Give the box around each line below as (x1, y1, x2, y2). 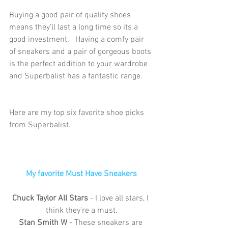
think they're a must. (45, 205, 118, 216)
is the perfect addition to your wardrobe (9, 59, 150, 69)
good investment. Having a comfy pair (9, 34, 146, 45)
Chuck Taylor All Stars (12, 193, 88, 204)
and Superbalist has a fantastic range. (9, 71, 145, 81)
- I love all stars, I (88, 193, 151, 204)
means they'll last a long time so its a (9, 22, 140, 33)
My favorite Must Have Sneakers (26, 168, 137, 179)
